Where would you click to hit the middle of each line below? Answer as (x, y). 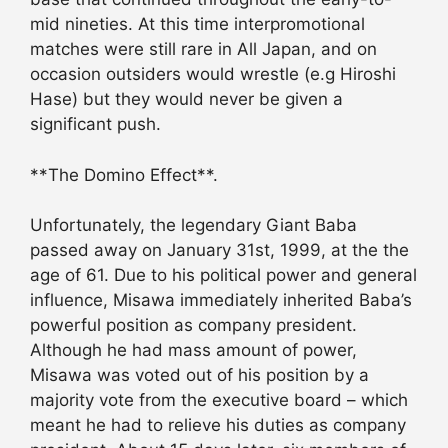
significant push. (95, 124)
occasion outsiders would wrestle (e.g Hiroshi (213, 74)
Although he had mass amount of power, (193, 350)
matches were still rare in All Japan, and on (203, 49)
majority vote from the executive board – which (219, 400)
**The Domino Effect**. (124, 174)
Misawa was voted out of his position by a (199, 375)
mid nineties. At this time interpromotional (197, 24)
